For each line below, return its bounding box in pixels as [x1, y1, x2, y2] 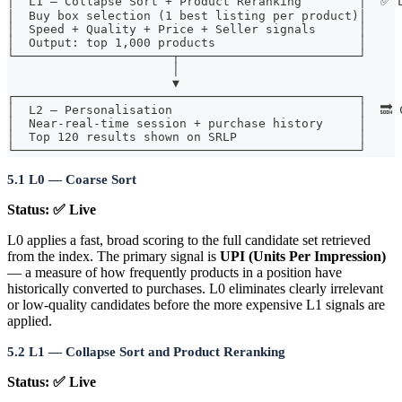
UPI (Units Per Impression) [220, 248, 386, 264]
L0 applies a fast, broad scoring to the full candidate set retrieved [7, 232, 371, 248]
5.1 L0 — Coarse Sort [7, 170, 136, 187]
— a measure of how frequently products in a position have [7, 264, 342, 280]
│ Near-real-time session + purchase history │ [7, 117, 366, 131]
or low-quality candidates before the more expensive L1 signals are [7, 296, 385, 312]
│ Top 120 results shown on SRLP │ [7, 130, 366, 144]
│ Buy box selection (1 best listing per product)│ [7, 9, 366, 23]
